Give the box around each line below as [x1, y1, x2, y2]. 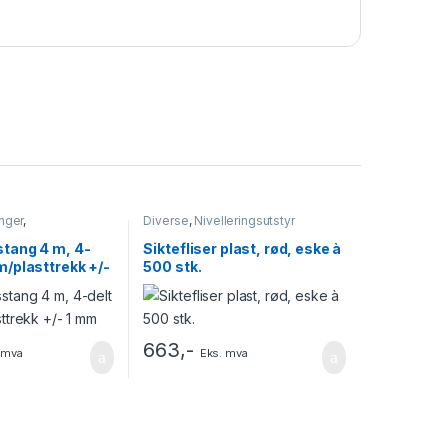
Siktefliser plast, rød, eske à [143, 239, 342, 257]
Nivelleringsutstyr [194, 212, 295, 228]
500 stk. [143, 257, 202, 275]
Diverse [143, 212, 189, 228]
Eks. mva [199, 346, 248, 361]
